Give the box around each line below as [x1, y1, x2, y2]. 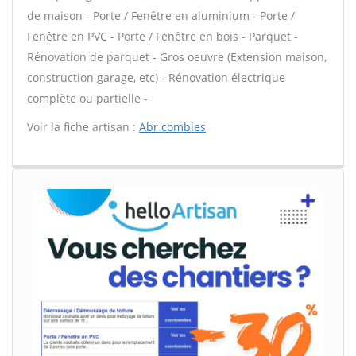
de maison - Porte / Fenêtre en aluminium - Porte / [27, 8, 295, 23]
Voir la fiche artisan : [27, 119, 139, 134]
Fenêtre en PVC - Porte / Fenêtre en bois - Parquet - [27, 29, 298, 44]
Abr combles [139, 119, 206, 134]
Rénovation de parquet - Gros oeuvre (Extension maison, [27, 49, 327, 64]
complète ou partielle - [27, 91, 148, 106]
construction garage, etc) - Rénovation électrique [27, 70, 285, 85]
